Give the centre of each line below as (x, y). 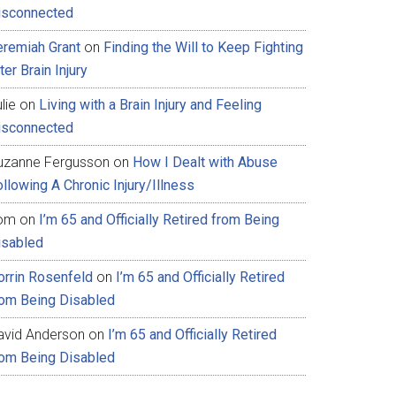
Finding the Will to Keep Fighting (203, 47)
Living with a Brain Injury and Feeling (150, 105)
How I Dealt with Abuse (205, 162)
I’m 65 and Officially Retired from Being (159, 220)
